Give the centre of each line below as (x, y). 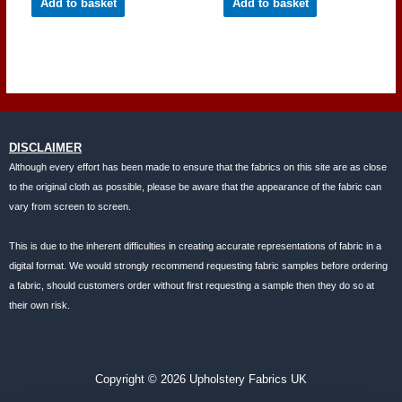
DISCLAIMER (45, 147)
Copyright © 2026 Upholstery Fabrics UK (201, 379)
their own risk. (39, 305)
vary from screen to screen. (70, 206)
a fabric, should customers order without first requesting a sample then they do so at (192, 285)
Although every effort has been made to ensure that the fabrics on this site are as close (198, 166)
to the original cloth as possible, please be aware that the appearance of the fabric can (195, 186)
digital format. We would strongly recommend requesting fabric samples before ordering (198, 266)
